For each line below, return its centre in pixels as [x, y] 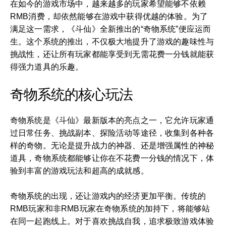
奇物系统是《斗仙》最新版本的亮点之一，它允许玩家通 [112, 120]
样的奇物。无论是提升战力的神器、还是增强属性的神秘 [112, 146]
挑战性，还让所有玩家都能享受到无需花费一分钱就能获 [112, 54]
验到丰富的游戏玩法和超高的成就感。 [79, 171]
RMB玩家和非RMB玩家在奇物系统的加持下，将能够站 [110, 209]
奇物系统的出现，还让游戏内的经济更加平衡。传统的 [108, 196]
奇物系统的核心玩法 [71, 95]
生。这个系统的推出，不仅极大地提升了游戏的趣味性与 [112, 42]
